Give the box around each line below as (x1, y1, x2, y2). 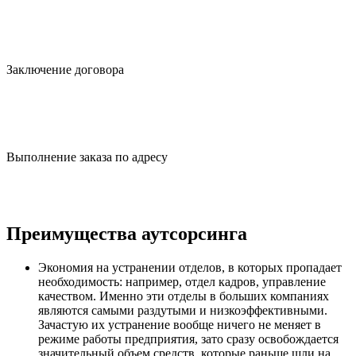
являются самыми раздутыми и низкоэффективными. (38, 304, 327, 318)
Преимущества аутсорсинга (6, 223, 247, 245)
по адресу (112, 150, 168, 164)
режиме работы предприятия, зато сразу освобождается (38, 332, 339, 346)
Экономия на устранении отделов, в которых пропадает (38, 261, 342, 275)
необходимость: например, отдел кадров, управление (38, 275, 326, 289)
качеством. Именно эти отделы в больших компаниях (38, 289, 329, 304)
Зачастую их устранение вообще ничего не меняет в (38, 318, 321, 332)
